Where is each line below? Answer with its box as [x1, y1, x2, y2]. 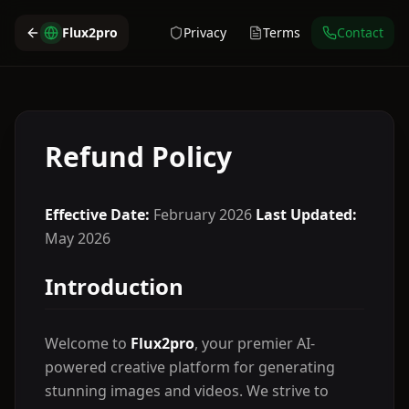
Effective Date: [45, 204, 150, 225]
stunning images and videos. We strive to [45, 381, 329, 401]
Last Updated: [256, 204, 357, 225]
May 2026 [45, 228, 110, 248]
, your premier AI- [194, 333, 315, 353]
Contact [337, 24, 383, 41]
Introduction [45, 271, 184, 301]
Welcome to [45, 333, 131, 353]
